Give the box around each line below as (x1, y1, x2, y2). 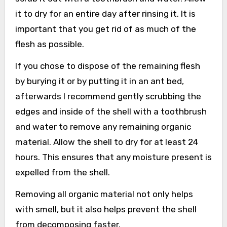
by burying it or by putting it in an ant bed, (15, 75, 184, 86)
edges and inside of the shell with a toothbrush (15, 106, 207, 117)
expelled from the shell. (15, 167, 110, 177)
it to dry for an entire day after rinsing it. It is (15, 8, 196, 19)
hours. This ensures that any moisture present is (15, 152, 212, 162)
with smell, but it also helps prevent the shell (15, 204, 197, 214)
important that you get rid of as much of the (15, 23, 196, 34)
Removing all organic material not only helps (15, 188, 193, 199)
